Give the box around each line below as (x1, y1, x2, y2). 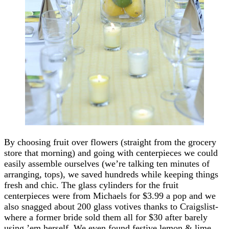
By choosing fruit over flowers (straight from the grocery (4, 136, 216, 147)
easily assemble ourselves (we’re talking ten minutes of (4, 158, 210, 169)
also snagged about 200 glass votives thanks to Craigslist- (4, 201, 218, 212)
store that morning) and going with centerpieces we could (4, 147, 218, 158)
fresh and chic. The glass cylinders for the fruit (4, 179, 178, 190)
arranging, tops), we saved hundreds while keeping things (4, 169, 218, 179)
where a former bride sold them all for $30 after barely (4, 212, 208, 222)
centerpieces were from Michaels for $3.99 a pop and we (4, 190, 216, 201)
